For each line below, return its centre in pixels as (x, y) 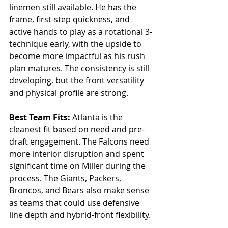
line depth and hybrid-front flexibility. (80, 215)
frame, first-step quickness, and (70, 20)
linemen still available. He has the (74, 7)
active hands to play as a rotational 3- (81, 32)
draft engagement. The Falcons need (80, 142)
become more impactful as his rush (78, 56)
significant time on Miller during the (78, 166)
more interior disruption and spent (78, 154)
